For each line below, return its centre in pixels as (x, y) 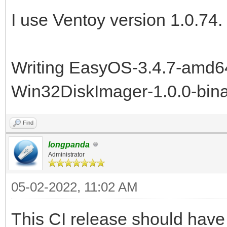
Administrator (66, 154)
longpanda (69, 144)
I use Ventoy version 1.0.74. (117, 20)
